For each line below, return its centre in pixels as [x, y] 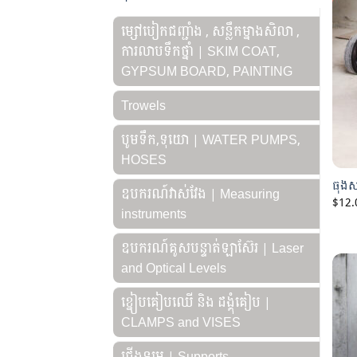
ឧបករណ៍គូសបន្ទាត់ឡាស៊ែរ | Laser [212, 248]
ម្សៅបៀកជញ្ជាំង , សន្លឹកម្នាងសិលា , [210, 31]
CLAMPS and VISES [181, 322]
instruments [154, 214]
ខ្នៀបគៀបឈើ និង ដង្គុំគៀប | [196, 302]
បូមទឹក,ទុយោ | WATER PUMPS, [211, 139]
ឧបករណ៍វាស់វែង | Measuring [200, 194]
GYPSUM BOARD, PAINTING [207, 71]
